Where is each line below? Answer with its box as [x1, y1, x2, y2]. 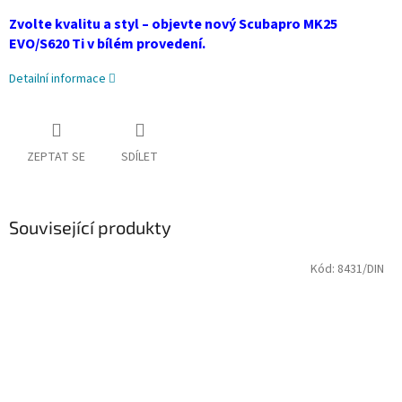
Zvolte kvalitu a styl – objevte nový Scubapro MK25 [9, 14, 337, 35]
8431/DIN [337, 259, 384, 278]
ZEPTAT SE [27, 148, 85, 167]
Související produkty [9, 216, 171, 239]
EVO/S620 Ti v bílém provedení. [9, 34, 205, 55]
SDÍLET [121, 148, 158, 167]
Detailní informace [9, 70, 106, 89]
